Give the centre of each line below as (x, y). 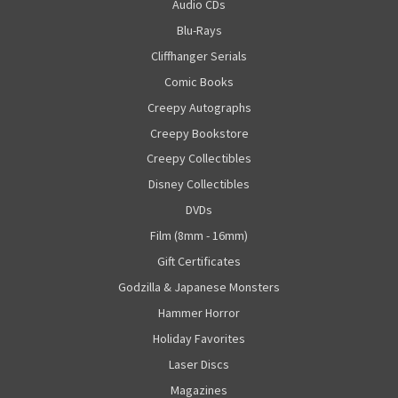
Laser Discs (199, 365)
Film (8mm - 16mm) (199, 236)
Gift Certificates (199, 262)
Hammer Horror (199, 313)
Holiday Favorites (199, 339)
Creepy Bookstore (199, 133)
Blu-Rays (199, 30)
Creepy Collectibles (199, 159)
